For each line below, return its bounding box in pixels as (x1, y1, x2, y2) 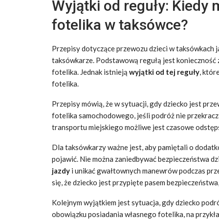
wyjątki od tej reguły (129, 67, 199, 76)
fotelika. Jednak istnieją (52, 67, 129, 76)
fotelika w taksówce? (52, 16, 188, 33)
